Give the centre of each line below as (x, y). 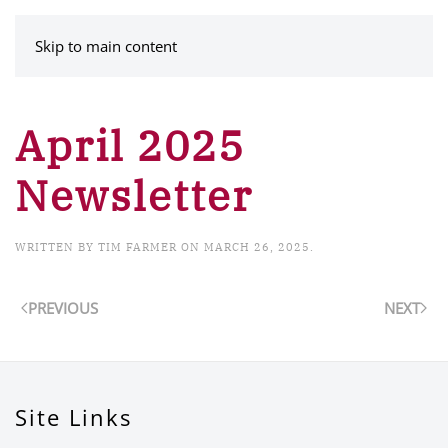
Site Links (73, 417)
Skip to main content (106, 46)
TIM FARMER (137, 247)
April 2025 (130, 145)
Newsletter (134, 195)
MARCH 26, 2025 (257, 247)
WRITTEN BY (56, 247)
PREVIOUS (63, 308)
